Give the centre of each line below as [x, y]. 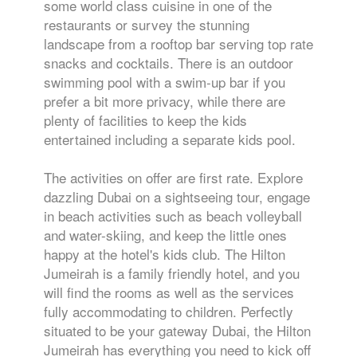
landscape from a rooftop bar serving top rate [178, 44]
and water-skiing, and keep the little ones [165, 235]
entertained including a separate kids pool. [170, 139]
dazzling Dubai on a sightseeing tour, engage [177, 197]
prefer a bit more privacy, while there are [165, 101]
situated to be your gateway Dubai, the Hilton [177, 331]
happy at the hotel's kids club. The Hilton [165, 254]
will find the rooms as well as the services [169, 292]
